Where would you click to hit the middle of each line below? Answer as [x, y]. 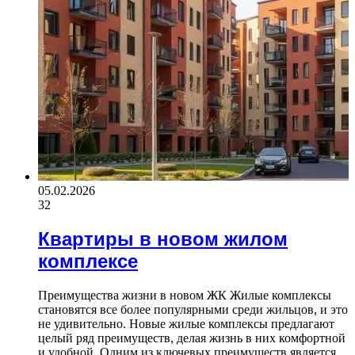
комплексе [88, 261]
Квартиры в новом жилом [163, 239]
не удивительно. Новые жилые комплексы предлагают [186, 323]
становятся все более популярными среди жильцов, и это [193, 309]
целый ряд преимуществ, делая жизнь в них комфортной [192, 338]
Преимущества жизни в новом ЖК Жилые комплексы [185, 295]
